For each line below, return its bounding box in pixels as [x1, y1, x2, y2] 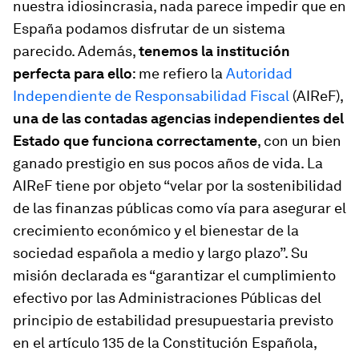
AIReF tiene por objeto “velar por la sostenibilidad [13, 176, 342, 194]
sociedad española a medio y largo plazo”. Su [13, 244, 308, 261]
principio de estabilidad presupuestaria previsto [13, 311, 333, 329]
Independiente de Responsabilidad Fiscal [13, 87, 289, 104]
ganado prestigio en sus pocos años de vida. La [13, 154, 323, 171]
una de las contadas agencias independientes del [13, 109, 344, 127]
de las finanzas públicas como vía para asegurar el [13, 199, 346, 216]
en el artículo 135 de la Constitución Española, [13, 333, 317, 351]
